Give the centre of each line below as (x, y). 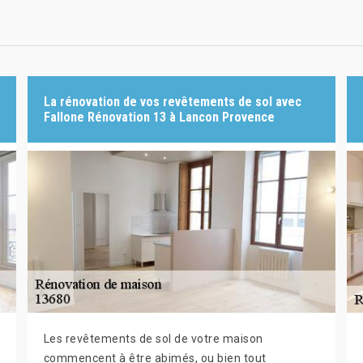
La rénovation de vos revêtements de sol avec (172, 102)
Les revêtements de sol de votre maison (153, 339)
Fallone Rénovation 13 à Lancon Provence (159, 117)
